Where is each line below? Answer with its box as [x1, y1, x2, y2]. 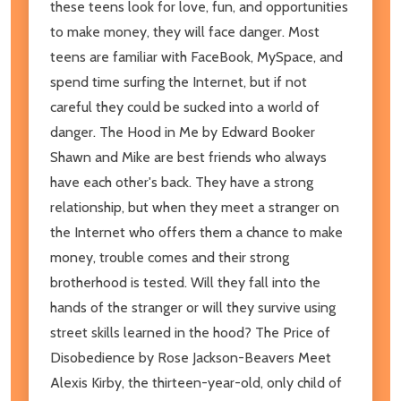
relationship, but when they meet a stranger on [50, 198, 339, 216]
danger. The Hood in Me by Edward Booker [50, 123, 315, 141]
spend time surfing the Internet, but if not [50, 73, 307, 90]
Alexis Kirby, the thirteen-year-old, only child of [50, 373, 342, 391]
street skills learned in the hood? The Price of [50, 323, 330, 341]
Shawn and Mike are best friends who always [50, 148, 327, 166]
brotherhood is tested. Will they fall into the [50, 273, 320, 291]
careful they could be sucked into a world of [50, 98, 320, 115]
